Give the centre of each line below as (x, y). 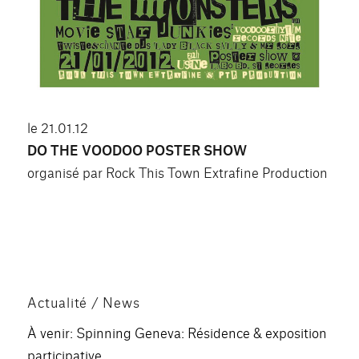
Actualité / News (84, 301)
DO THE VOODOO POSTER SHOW (137, 149)
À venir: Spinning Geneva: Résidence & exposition (177, 332)
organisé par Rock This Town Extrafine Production (178, 171)
